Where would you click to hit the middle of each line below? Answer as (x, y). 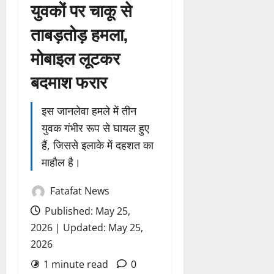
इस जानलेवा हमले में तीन (89, 111)
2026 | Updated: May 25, (87, 228)
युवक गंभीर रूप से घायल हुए (95, 128)
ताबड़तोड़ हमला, (79, 34)
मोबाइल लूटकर (75, 57)
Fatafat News (79, 191)
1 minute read (76, 265)
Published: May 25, (86, 211)
